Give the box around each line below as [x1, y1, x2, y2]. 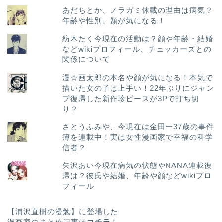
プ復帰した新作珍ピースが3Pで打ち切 [62, 94, 200, 103]
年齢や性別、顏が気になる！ [62, 16, 166, 25]
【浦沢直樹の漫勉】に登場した [7, 207, 118, 216]
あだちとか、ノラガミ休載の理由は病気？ [62, 6, 214, 15]
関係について [62, 55, 111, 64]
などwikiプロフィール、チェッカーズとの [62, 45, 212, 54]
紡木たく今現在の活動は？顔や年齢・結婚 [62, 34, 214, 43]
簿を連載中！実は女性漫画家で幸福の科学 [62, 132, 214, 141]
